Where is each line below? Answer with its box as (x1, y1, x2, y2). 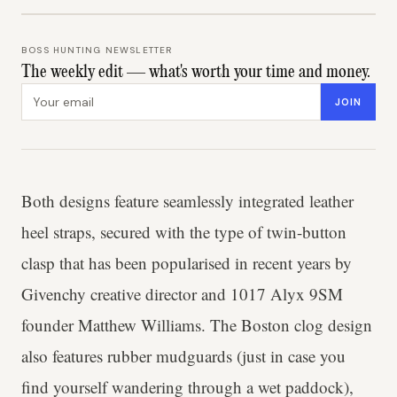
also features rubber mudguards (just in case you (21, 345, 346, 367)
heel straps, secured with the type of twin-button (21, 221, 346, 243)
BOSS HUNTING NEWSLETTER (21, 44, 173, 56)
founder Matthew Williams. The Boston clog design (21, 314, 372, 336)
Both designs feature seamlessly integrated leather (21, 190, 354, 212)
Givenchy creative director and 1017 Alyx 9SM (21, 283, 343, 305)
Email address (20, 83, 110, 102)
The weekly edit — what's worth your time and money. (21, 64, 370, 82)
